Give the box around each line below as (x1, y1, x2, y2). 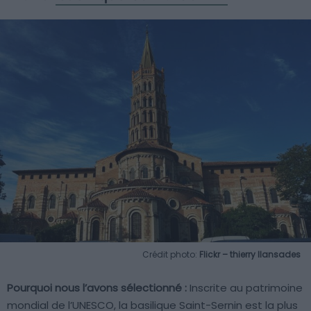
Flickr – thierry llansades (199, 248, 301, 260)
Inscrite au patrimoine (187, 280, 303, 295)
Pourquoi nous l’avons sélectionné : (7, 280, 187, 295)
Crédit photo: (142, 248, 199, 260)
